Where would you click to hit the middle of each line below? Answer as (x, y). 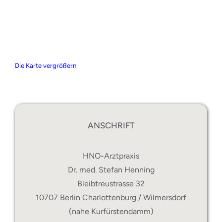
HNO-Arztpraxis (111, 156)
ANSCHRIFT (111, 126)
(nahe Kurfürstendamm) (111, 212)
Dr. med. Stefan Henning (111, 170)
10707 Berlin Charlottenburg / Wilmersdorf (111, 198)
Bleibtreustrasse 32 (111, 184)
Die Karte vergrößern (45, 65)
